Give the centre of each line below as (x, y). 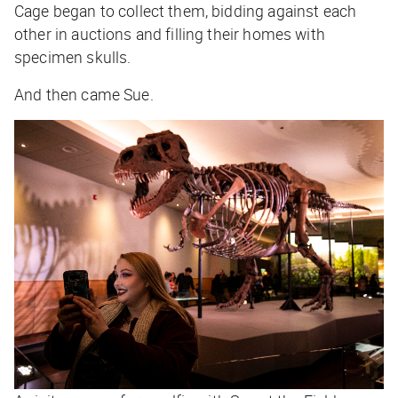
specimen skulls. (73, 56)
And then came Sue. (84, 94)
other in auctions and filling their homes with (170, 33)
